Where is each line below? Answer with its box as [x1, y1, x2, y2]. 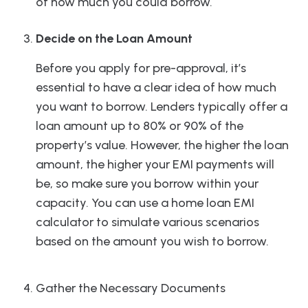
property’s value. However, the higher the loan [36, 137, 289, 153]
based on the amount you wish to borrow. [36, 234, 269, 250]
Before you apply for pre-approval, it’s [36, 60, 246, 76]
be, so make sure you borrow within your [36, 176, 258, 192]
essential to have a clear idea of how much [36, 80, 276, 96]
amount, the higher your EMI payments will [36, 157, 274, 173]
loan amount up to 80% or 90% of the [36, 118, 243, 134]
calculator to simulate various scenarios [36, 214, 259, 230]
